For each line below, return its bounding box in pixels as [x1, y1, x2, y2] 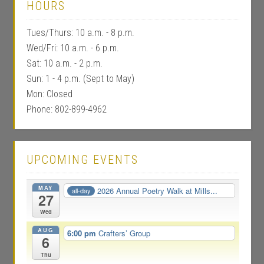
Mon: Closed [27, 88, 73, 100]
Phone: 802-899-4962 [27, 103, 107, 115]
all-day [71, 186, 91, 196]
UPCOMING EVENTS [27, 152, 139, 167]
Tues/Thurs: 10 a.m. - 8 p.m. [27, 27, 135, 38]
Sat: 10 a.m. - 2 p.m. [27, 57, 103, 69]
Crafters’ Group [98, 227, 150, 239]
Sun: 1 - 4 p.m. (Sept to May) [27, 72, 135, 84]
